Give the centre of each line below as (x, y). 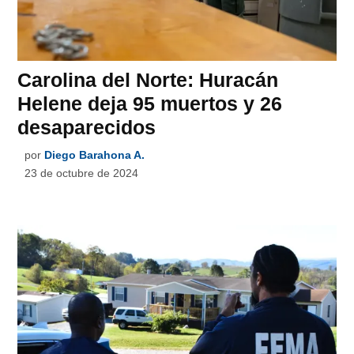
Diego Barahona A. (95, 155)
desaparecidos (87, 128)
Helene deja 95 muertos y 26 (150, 104)
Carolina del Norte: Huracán (148, 80)
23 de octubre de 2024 (82, 173)
